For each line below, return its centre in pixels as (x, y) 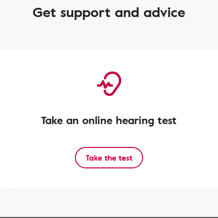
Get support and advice (109, 12)
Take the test (109, 158)
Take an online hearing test (109, 120)
